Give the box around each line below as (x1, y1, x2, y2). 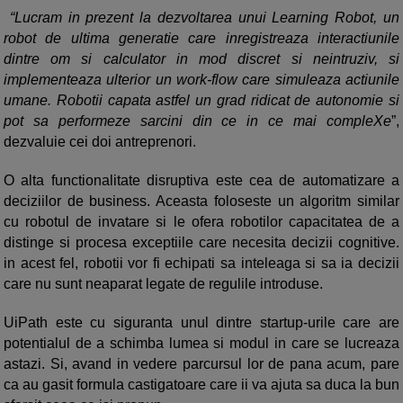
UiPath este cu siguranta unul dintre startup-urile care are (4, 315, 399, 331)
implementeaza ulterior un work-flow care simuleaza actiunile (4, 72, 399, 88)
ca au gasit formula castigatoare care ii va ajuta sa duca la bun (4, 377, 399, 393)
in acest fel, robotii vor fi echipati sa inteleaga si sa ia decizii (4, 255, 399, 272)
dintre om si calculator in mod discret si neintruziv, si (4, 51, 399, 67)
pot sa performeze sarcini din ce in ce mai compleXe (4, 113, 391, 130)
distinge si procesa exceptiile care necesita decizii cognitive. (4, 235, 399, 251)
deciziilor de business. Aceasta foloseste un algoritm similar (4, 193, 399, 210)
